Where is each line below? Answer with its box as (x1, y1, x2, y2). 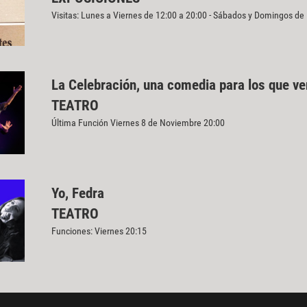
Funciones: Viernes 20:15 (51, 225, 147, 236)
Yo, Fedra (51, 184, 104, 201)
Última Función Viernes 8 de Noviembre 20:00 (51, 117, 225, 129)
